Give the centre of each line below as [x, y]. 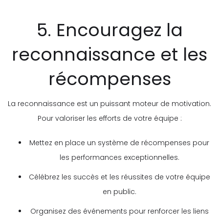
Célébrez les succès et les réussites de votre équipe [119, 177]
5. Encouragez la [109, 30]
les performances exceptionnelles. [119, 157]
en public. [119, 191]
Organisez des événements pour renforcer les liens [119, 211]
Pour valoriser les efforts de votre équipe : [109, 118]
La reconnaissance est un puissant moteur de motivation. [109, 103]
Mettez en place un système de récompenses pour [119, 142]
